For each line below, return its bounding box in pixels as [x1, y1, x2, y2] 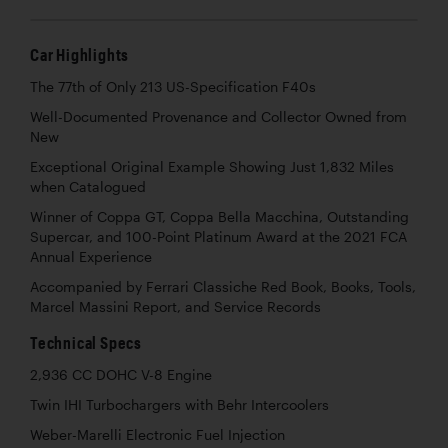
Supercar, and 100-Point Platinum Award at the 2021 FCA [30, 229, 407, 246]
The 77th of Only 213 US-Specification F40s [30, 79, 316, 96]
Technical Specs [30, 333, 142, 353]
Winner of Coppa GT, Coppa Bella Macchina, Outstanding [30, 209, 409, 226]
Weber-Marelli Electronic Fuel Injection [30, 427, 285, 444]
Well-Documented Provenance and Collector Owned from [30, 109, 407, 126]
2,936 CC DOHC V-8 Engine [30, 367, 212, 384]
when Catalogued [30, 179, 146, 196]
